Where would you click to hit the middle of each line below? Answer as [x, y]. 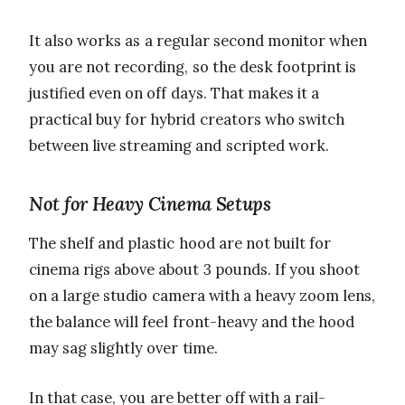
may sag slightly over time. [123, 348]
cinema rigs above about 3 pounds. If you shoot [195, 269]
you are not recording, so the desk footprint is [193, 66]
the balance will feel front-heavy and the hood [192, 321]
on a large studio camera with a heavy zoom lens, [202, 295]
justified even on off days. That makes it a [174, 93]
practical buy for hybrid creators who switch [187, 119]
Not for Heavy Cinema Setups [150, 203]
